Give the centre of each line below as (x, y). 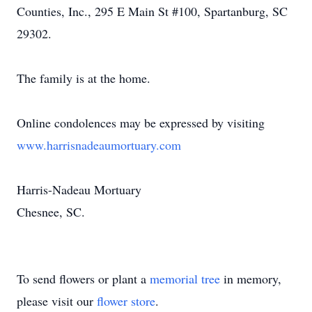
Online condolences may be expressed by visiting (141, 123)
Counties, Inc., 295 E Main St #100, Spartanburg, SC (152, 11)
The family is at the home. (84, 78)
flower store (126, 301)
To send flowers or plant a (83, 279)
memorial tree (185, 279)
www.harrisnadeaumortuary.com (99, 145)
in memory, (251, 279)
